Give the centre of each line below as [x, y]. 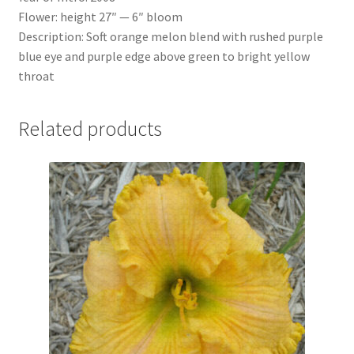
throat [36, 76]
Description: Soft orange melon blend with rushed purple [170, 37]
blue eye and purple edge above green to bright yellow [164, 56]
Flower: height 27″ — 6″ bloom [100, 17]
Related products [90, 128]
